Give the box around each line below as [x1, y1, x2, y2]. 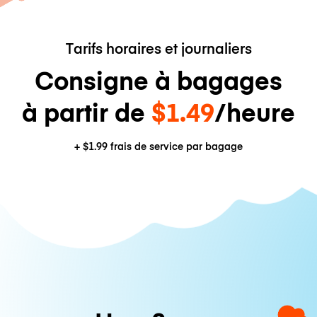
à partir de [22, 94, 151, 129]
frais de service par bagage [108, 139, 243, 154]
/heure [214, 94, 295, 129]
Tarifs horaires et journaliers [65, 38, 252, 58]
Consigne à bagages [35, 62, 282, 98]
